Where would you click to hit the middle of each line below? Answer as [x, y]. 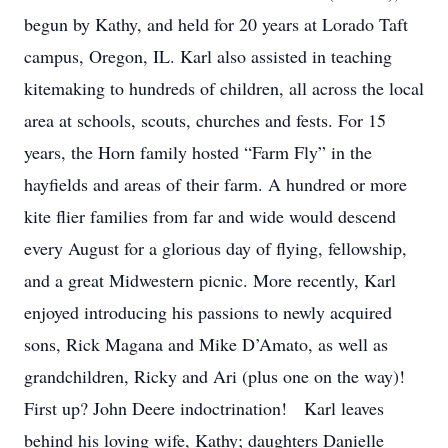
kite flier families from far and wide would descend [210, 216]
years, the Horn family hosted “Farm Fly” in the [198, 152]
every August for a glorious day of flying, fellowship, [215, 248]
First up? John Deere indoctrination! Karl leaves [204, 408]
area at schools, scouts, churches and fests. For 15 [205, 120]
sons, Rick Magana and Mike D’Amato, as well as [206, 344]
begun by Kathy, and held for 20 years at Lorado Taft [216, 24]
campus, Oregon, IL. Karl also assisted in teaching [208, 56]
